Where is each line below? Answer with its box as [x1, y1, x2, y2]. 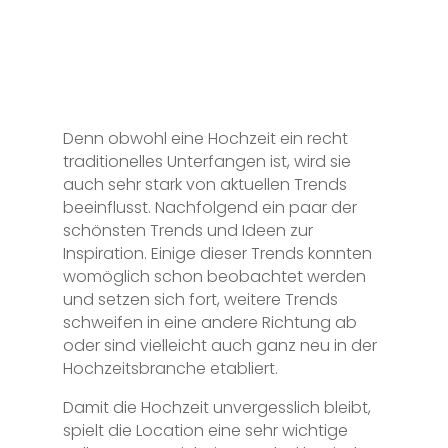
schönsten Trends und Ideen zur [62, 218, 313, 242]
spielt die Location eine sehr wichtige [62, 418, 348, 442]
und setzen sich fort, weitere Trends [62, 287, 338, 311]
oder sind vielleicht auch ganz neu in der [62, 333, 377, 357]
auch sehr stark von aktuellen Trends [62, 172, 347, 196]
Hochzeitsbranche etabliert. [62, 356, 278, 380]
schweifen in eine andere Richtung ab [62, 310, 357, 334]
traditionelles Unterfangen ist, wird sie [62, 149, 351, 173]
